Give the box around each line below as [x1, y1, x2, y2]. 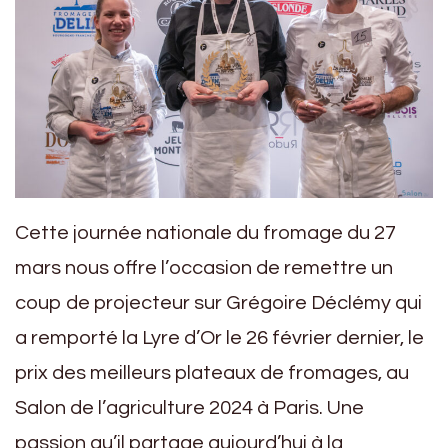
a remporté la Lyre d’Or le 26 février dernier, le [15, 328, 424, 349]
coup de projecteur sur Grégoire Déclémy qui [15, 293, 422, 314]
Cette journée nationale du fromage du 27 [15, 223, 396, 244]
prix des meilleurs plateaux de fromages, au [15, 363, 409, 384]
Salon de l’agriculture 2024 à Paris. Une [15, 398, 364, 419]
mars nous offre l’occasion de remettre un [15, 258, 393, 279]
